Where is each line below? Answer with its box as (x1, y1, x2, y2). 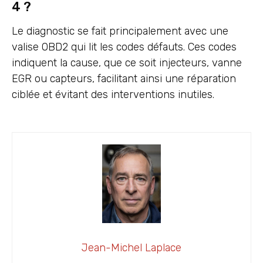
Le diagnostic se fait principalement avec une (12, 24, 228, 38)
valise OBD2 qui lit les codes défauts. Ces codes (12, 40, 237, 53)
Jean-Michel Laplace (82, 241, 181, 254)
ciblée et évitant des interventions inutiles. (12, 87, 214, 101)
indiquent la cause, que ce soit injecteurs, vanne (12, 56, 242, 69)
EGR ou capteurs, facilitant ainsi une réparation (12, 72, 236, 85)
